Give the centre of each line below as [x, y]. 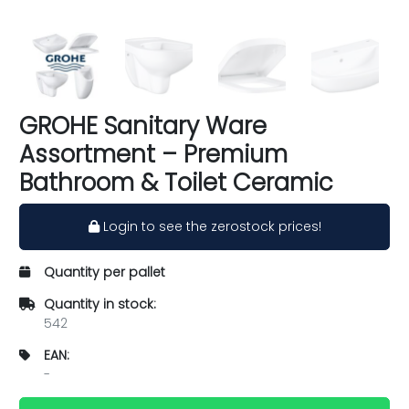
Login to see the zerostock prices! [210, 226]
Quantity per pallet [105, 272]
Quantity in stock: [100, 304]
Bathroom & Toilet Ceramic [176, 182]
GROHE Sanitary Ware [143, 126]
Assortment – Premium [153, 154]
